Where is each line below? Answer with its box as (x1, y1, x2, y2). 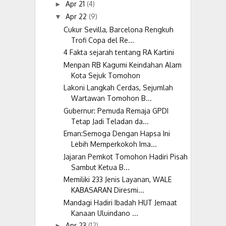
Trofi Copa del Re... (71, 35, 134, 44)
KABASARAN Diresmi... (71, 186, 144, 195)
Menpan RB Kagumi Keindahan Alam (63, 60, 182, 69)
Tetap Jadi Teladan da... (71, 117, 149, 126)
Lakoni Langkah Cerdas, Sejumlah (63, 83, 173, 92)
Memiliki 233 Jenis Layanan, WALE (63, 175, 172, 184)
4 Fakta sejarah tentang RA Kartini (63, 48, 174, 57)
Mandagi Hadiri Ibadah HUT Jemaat (63, 198, 177, 207)
